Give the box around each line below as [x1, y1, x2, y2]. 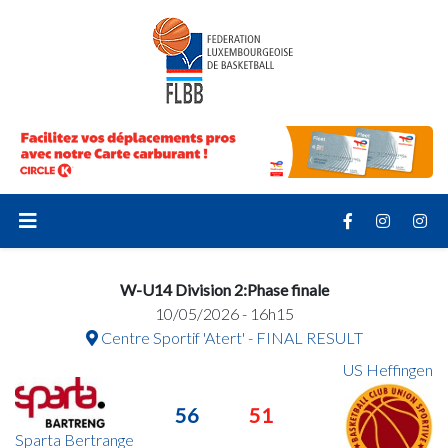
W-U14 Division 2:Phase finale [119, 279, 329, 299]
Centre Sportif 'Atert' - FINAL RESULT [97, 327, 363, 347]
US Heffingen [342, 359, 433, 379]
